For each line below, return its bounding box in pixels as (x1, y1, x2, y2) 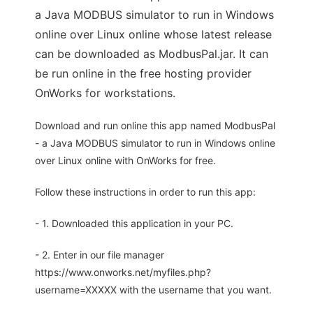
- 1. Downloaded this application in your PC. (35, 217, 233, 229)
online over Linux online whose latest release (35, 27, 272, 41)
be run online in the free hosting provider (35, 66, 252, 80)
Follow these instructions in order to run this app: (35, 186, 256, 198)
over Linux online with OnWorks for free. (35, 154, 216, 166)
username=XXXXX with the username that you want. (35, 284, 272, 296)
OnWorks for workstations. (35, 86, 175, 100)
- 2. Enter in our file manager (35, 249, 164, 261)
